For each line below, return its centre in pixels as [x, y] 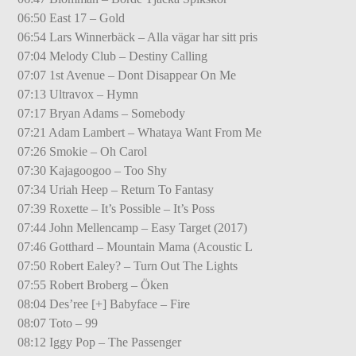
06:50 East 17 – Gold [72, 17]
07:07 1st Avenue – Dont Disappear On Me [127, 75]
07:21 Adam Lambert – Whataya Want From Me [140, 132]
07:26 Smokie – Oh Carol [83, 151]
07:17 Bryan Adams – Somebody [102, 113]
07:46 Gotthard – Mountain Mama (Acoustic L [135, 246]
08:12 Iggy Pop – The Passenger [100, 342]
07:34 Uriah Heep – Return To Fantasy [116, 189]
